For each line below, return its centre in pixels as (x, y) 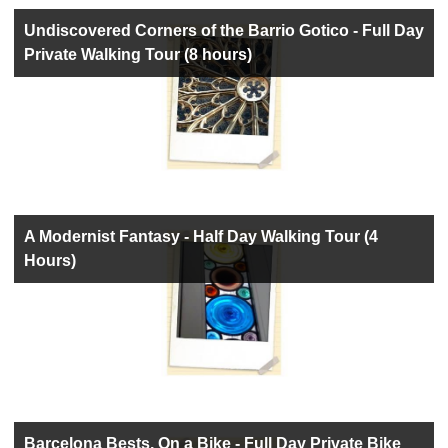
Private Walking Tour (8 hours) (137, 54)
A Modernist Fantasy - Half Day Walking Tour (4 (200, 237)
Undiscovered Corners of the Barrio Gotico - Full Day (223, 30)
